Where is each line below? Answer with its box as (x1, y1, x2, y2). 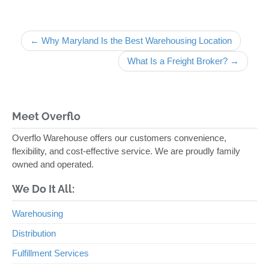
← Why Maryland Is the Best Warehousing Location (30, 35, 232, 46)
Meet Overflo (12, 109, 80, 122)
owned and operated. (12, 159, 94, 169)
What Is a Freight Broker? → (127, 56, 239, 67)
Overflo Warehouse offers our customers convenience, (12, 132, 226, 143)
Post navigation (21, 20, 81, 31)
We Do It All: (12, 182, 74, 195)
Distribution (12, 228, 56, 238)
